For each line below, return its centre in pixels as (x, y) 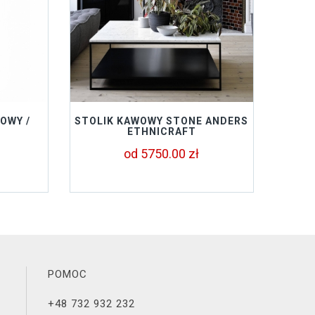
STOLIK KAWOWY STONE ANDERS (162, 121)
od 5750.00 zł (162, 154)
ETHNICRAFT (161, 131)
